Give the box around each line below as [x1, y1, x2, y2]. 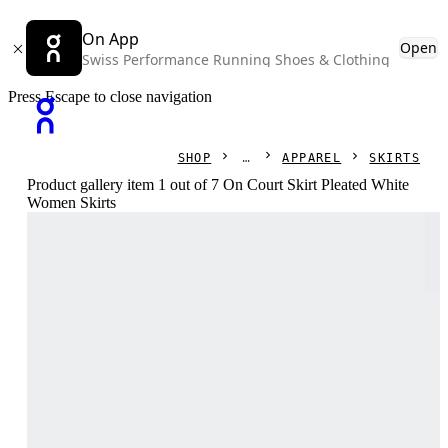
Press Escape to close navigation [8, 88, 212, 105]
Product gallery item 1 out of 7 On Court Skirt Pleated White [27, 176, 410, 193]
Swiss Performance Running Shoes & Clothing [82, 50, 390, 69]
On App [82, 28, 139, 50]
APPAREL [282, 150, 342, 165]
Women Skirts [27, 194, 117, 211]
